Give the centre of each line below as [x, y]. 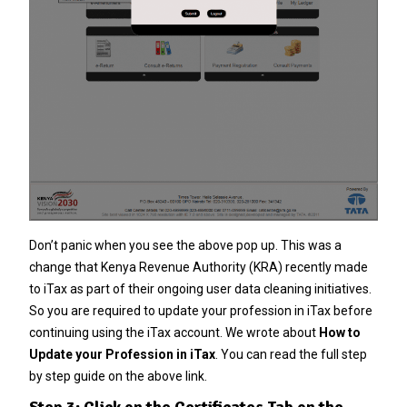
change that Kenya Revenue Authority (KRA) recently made [198, 267]
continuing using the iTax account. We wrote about [174, 332]
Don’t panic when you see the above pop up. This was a [185, 245]
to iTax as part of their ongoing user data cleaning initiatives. [200, 288]
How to [339, 332]
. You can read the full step [291, 354]
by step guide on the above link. [118, 376]
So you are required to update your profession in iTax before [200, 310]
